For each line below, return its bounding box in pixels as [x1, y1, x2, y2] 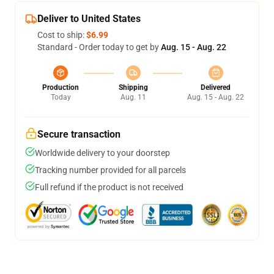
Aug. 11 [120, 93, 146, 102]
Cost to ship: [37, 30, 86, 40]
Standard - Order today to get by [37, 42, 161, 52]
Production [42, 83, 79, 92]
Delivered [201, 83, 231, 92]
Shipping [118, 83, 148, 92]
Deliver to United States [37, 13, 141, 24]
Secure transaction [37, 128, 120, 140]
